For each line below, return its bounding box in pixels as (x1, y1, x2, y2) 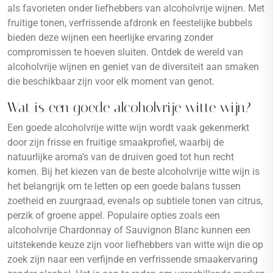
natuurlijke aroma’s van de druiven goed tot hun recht (7, 151, 234, 163)
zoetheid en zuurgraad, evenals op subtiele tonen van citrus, (7, 195, 263, 207)
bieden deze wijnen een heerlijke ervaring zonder (7, 32, 213, 43)
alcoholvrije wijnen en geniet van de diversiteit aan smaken (7, 61, 259, 73)
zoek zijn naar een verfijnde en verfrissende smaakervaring (7, 253, 258, 265)
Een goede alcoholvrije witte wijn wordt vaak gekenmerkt (7, 122, 249, 133)
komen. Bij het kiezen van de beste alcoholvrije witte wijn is (7, 166, 260, 177)
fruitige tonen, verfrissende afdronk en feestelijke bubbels (7, 17, 252, 29)
